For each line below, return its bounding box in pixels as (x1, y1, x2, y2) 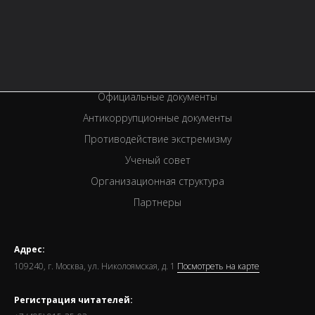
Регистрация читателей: (14, 294, 133, 307)
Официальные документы (98, 90, 217, 104)
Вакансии (136, 27, 179, 41)
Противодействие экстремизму (84, 132, 231, 146)
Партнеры (134, 195, 181, 210)
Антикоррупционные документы (83, 111, 232, 125)
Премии (139, 69, 176, 83)
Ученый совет (124, 153, 191, 167)
